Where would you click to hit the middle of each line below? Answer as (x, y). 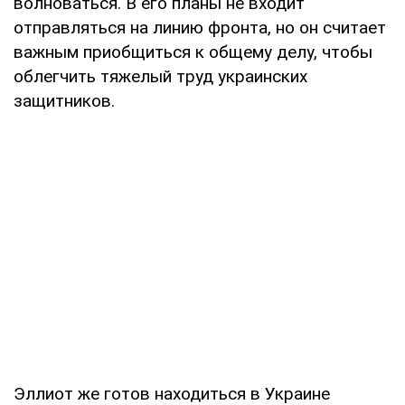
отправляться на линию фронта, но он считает (200, 27)
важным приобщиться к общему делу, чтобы (193, 52)
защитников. (64, 100)
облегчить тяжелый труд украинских (160, 76)
